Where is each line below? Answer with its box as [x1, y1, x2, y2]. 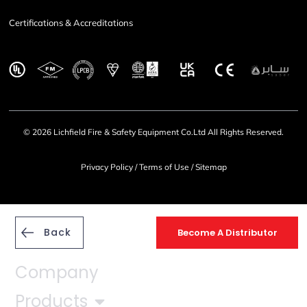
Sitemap [195, 162, 227, 173]
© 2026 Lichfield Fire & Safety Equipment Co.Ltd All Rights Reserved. [23, 127, 284, 138]
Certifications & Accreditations [9, 17, 134, 29]
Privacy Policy [80, 162, 133, 173]
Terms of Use [138, 162, 189, 173]
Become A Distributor [177, 226, 278, 240]
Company [15, 260, 99, 284]
